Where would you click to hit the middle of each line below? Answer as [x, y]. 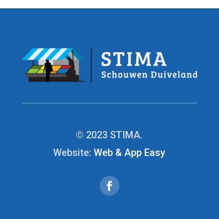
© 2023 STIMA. [109, 135]
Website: [74, 152]
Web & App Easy [130, 152]
